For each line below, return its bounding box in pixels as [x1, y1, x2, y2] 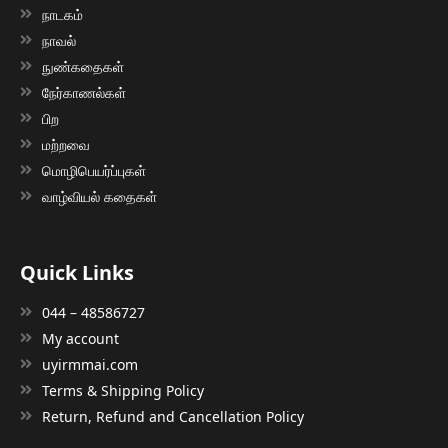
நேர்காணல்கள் [42, 82, 127, 102]
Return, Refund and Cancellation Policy [42, 406, 305, 426]
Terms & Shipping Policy [42, 380, 205, 400]
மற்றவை [42, 134, 91, 154]
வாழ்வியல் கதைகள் [42, 186, 158, 206]
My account [42, 328, 120, 348]
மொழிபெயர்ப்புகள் [42, 160, 147, 180]
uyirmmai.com [42, 354, 139, 374]
